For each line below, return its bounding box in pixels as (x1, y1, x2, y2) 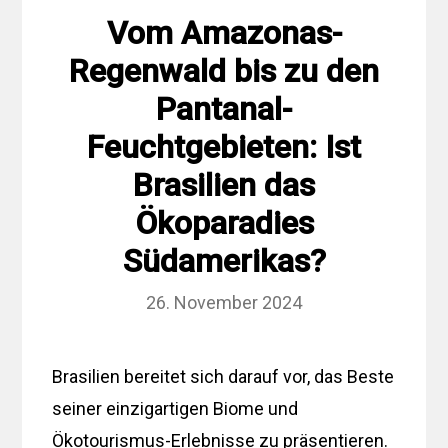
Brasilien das (133, 165, 315, 204)
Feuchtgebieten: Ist (87, 127, 361, 166)
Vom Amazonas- (106, 13, 342, 52)
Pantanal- (156, 89, 292, 128)
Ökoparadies (134, 203, 314, 242)
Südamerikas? (122, 241, 326, 280)
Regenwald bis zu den (69, 51, 379, 90)
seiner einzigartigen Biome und (52, 397, 299, 419)
